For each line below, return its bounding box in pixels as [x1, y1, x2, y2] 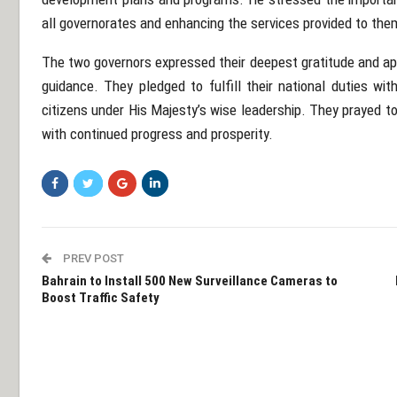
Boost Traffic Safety [42, 290, 160, 306]
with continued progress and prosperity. [42, 125, 273, 143]
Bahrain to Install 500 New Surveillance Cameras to [42, 273, 338, 289]
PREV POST [60, 252, 124, 265]
